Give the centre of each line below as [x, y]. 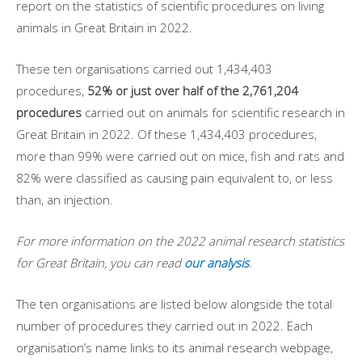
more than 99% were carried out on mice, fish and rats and [180, 156]
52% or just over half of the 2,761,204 [193, 90]
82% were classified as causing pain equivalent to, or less [175, 177]
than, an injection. [66, 199]
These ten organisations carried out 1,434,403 [144, 68]
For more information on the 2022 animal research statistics [180, 240]
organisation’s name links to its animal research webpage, [175, 347]
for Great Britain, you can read [100, 262]
